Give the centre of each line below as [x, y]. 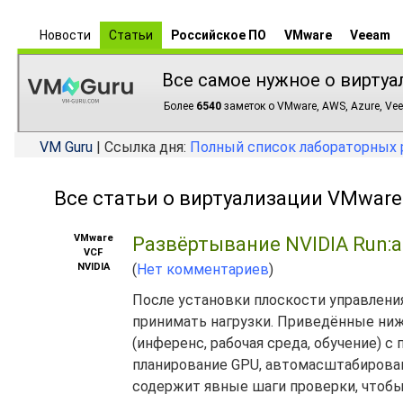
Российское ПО [219, 35]
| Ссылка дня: [141, 147]
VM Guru [66, 147]
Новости [65, 35]
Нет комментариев [203, 269]
